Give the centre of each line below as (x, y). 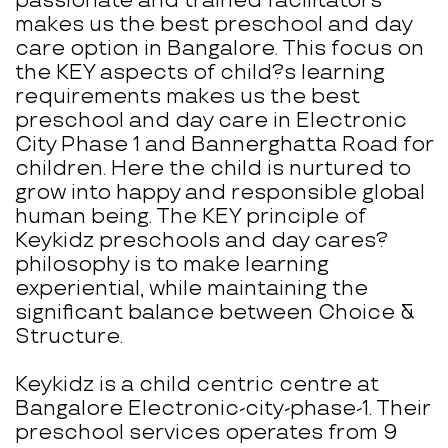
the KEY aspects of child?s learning (200, 73)
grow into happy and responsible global (220, 193)
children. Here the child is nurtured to (213, 169)
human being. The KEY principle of (190, 217)
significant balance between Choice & (214, 313)
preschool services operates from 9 (206, 433)
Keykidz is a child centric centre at (197, 385)
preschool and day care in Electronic (211, 121)
